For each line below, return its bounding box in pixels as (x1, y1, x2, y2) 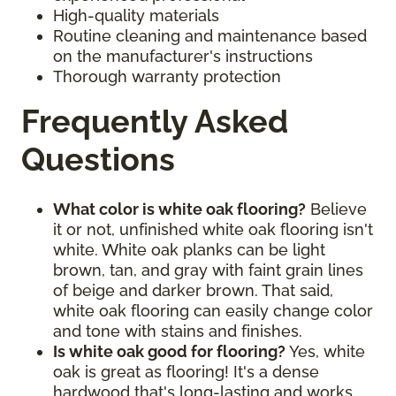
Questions (21, 140, 175, 178)
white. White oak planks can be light (53, 240, 325, 259)
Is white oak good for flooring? (53, 341, 289, 361)
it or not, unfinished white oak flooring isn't (53, 219, 373, 239)
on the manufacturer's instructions (53, 46, 313, 65)
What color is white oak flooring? (53, 199, 306, 218)
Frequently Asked (21, 102, 288, 140)
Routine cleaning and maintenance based (53, 26, 367, 45)
